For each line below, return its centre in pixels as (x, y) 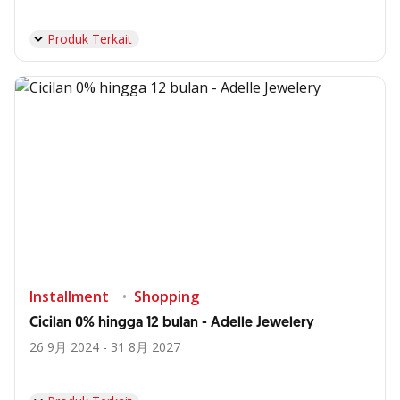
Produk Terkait (90, 39)
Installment (69, 296)
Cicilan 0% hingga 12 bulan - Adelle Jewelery (172, 323)
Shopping (167, 296)
